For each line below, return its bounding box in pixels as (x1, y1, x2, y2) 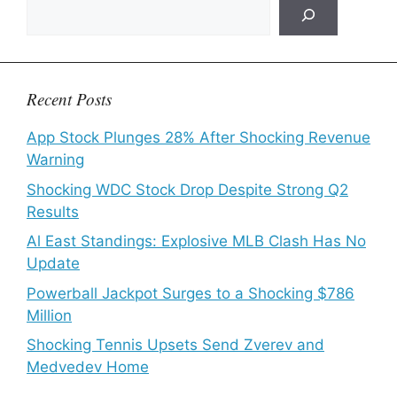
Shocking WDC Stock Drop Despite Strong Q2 (27, 180, 348, 198)
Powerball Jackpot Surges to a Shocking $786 (27, 284, 354, 302)
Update (27, 254, 80, 272)
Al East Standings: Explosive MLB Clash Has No (27, 232, 366, 250)
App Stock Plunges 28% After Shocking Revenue (27, 128, 370, 146)
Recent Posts (27, 88, 112, 110)
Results (27, 202, 79, 221)
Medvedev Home (27, 358, 149, 376)
